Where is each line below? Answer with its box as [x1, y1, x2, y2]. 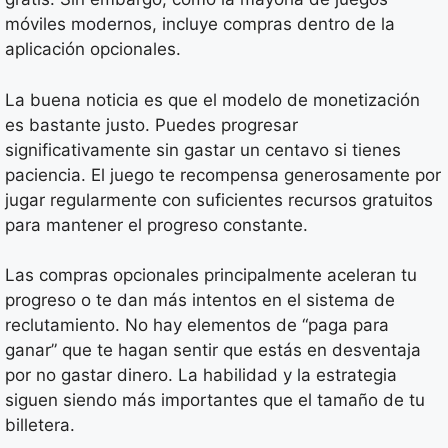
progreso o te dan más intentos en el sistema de [5, 290, 395, 311]
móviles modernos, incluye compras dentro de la [5, 14, 395, 35]
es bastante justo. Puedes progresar [5, 114, 298, 135]
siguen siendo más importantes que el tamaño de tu [5, 390, 425, 411]
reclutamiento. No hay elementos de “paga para [5, 315, 389, 336]
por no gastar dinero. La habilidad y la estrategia [5, 365, 397, 386]
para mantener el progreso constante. [5, 214, 308, 235]
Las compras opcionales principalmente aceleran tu [5, 265, 417, 286]
